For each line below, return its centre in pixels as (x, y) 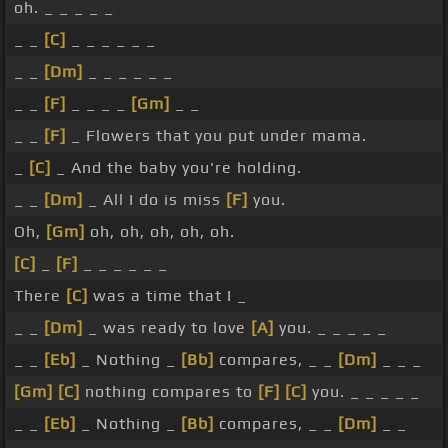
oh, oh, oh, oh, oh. (160, 232)
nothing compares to (169, 392)
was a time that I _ (167, 296)
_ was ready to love (167, 328)
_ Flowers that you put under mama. (216, 136)
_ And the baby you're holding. (176, 168)
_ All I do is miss (154, 200)
